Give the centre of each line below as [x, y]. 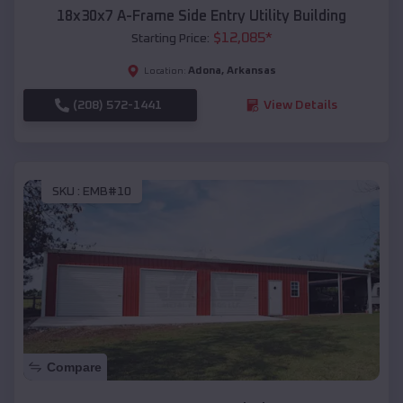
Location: [165, 71]
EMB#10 [107, 192]
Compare [74, 367]
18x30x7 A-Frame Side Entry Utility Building [201, 16]
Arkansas [251, 71]
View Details [300, 105]
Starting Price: [170, 38]
